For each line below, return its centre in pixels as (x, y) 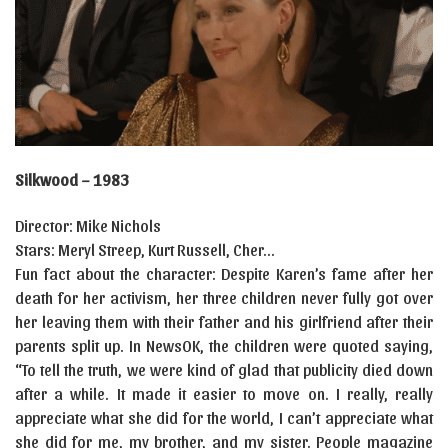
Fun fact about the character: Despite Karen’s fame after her (224, 273)
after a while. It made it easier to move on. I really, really (224, 393)
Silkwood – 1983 (72, 179)
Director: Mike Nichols (88, 225)
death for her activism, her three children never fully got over (224, 297)
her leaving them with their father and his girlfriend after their (224, 321)
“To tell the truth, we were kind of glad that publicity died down (224, 369)
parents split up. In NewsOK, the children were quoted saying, (224, 345)
